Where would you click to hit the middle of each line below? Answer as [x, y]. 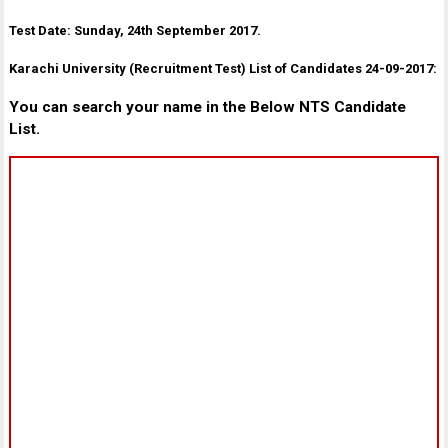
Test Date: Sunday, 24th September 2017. [135, 31]
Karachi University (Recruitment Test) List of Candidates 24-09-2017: [223, 69]
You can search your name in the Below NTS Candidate [208, 107]
